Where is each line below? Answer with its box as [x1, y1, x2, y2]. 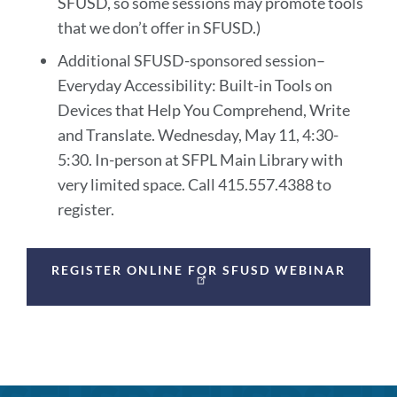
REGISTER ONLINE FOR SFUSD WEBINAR [51, 262, 346, 277]
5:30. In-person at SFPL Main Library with [57, 150, 343, 169]
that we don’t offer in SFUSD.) [57, 18, 261, 37]
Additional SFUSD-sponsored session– [57, 51, 325, 70]
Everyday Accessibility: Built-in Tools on [57, 75, 332, 95]
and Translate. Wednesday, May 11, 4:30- [57, 125, 339, 144]
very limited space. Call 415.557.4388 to [57, 175, 331, 194]
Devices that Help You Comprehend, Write [57, 100, 350, 120]
